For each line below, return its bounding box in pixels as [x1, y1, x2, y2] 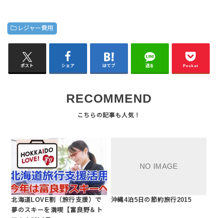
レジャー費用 [17, 25, 54, 32]
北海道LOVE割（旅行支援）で [11, 196, 102, 203]
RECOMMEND [66, 92, 152, 106]
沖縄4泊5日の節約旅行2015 [111, 196, 192, 203]
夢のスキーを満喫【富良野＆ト [11, 206, 103, 214]
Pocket [183, 63, 199, 68]
